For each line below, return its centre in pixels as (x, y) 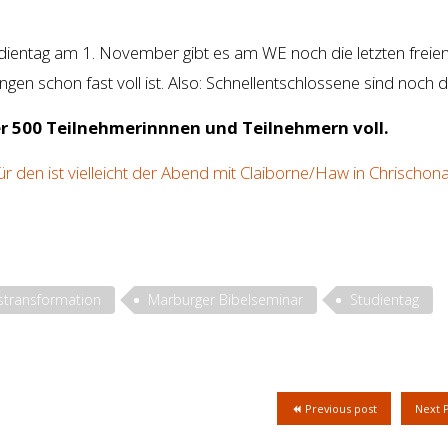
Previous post (339, 409)
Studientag (384, 299)
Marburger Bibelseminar (225, 299)
